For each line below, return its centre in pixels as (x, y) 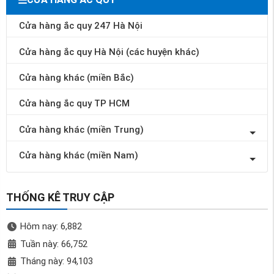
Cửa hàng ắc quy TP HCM (74, 104)
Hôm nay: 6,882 (51, 227)
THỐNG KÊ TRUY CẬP (60, 198)
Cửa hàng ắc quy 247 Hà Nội (81, 26)
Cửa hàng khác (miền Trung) (81, 129)
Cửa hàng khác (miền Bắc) (76, 77)
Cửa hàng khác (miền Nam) (79, 156)
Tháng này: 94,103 (56, 261)
